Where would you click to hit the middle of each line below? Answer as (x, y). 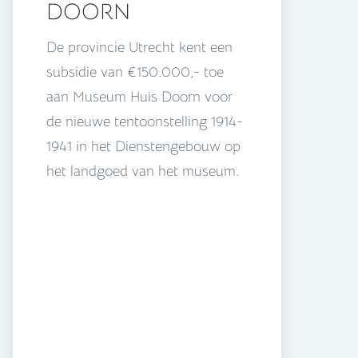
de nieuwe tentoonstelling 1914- (145, 122)
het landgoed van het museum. (143, 171)
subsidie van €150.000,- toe (135, 72)
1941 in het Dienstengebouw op (143, 147)
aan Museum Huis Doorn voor (139, 97)
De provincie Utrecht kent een (139, 48)
